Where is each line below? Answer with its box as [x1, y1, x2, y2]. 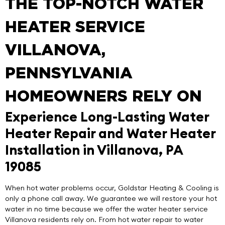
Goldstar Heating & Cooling [118, 183, 212, 193]
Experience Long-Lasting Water [5, 108, 209, 126]
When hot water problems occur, [5, 183, 118, 193]
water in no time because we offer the [5, 204, 137, 214]
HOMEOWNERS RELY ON [5, 89, 202, 105]
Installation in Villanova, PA [5, 141, 183, 159]
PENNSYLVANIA [5, 66, 133, 82]
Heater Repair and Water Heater [5, 125, 215, 142]
